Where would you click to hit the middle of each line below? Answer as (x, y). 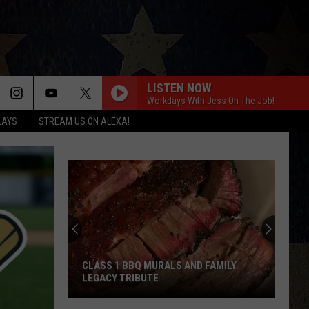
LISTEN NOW (179, 88)
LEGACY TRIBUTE (120, 278)
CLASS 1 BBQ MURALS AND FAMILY (159, 266)
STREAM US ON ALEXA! (84, 121)
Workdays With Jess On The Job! (211, 100)
